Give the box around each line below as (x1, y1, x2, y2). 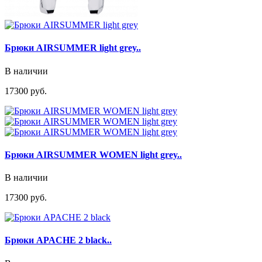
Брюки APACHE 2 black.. (5, 235, 112, 246)
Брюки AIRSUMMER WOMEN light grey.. (5, 149, 182, 160)
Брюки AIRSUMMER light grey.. (5, 43, 141, 53)
